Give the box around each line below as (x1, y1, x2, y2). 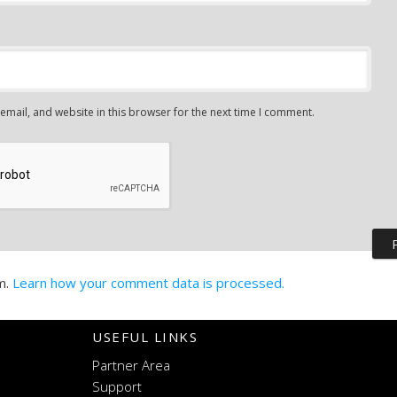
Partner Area (92, 356, 170, 375)
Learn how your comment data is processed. (12, 274, 284, 292)
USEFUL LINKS (92, 328, 198, 346)
